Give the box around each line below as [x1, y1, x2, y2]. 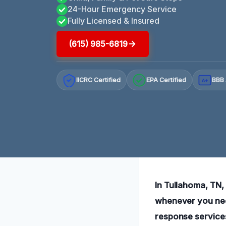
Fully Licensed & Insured [68, 15, 159, 26]
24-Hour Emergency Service [68, 4, 177, 14]
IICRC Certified [76, 76, 121, 84]
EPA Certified [146, 76, 187, 84]
